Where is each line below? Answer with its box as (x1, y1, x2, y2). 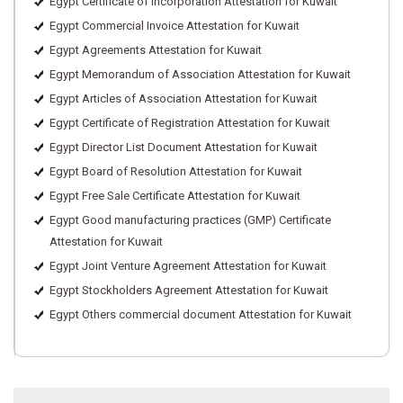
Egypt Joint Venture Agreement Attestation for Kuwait (49, 259, 327, 273)
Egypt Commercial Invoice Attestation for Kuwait (49, 19, 300, 32)
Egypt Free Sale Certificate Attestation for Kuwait (49, 189, 300, 202)
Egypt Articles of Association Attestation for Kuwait (49, 92, 318, 105)
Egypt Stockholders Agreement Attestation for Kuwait (49, 283, 328, 297)
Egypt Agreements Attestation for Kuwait (49, 43, 262, 57)
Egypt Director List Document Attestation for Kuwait (49, 140, 318, 154)
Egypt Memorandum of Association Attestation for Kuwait (49, 67, 351, 81)
